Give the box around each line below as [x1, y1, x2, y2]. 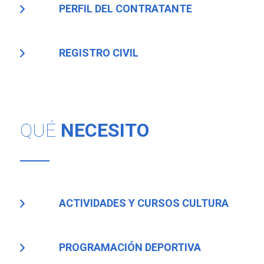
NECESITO [60, 119, 149, 142]
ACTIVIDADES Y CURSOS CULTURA [58, 197, 229, 210]
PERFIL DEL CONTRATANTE [58, 2, 192, 15]
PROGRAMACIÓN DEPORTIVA [58, 241, 201, 254]
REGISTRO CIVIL [58, 47, 138, 60]
